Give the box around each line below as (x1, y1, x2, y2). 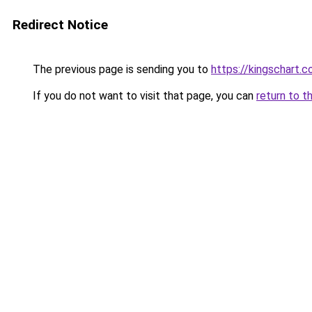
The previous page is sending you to (30, 63, 211, 76)
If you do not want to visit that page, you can (30, 89, 256, 102)
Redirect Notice (13, 17, 108, 33)
